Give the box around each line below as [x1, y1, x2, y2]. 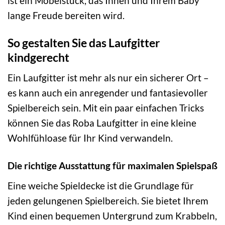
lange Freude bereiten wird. [8, 9, 125, 21]
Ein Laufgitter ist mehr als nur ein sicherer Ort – [8, 72, 209, 84]
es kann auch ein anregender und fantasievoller [8, 87, 208, 99]
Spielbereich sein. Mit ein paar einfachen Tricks [8, 102, 204, 114]
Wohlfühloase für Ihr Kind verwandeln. [8, 132, 173, 144]
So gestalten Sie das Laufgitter [8, 35, 160, 50]
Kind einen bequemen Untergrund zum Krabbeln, [8, 209, 217, 221]
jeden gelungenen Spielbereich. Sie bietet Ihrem [8, 194, 208, 206]
